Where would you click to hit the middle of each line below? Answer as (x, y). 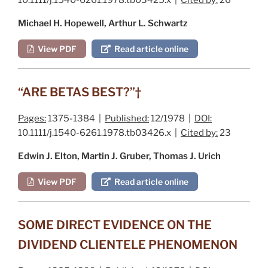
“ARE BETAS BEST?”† (80, 92)
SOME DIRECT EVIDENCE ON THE (115, 225)
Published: (127, 118)
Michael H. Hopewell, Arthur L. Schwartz (103, 23)
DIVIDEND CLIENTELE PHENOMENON (128, 244)
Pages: (32, 118)
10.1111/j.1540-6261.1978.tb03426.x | (99, 133)
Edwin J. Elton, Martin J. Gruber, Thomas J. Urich (119, 156)
